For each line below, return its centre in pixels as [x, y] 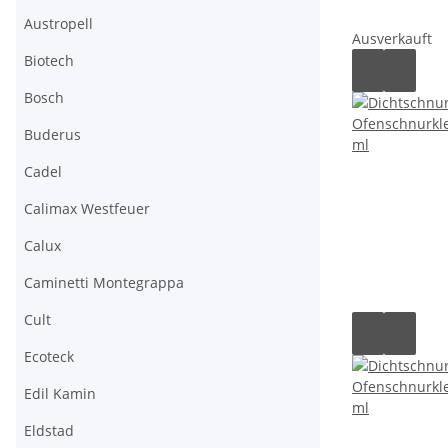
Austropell [58, 23]
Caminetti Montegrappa [104, 282]
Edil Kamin [60, 393]
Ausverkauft [392, 38]
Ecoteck [49, 356]
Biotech [49, 60]
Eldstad [49, 430]
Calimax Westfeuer [87, 208]
